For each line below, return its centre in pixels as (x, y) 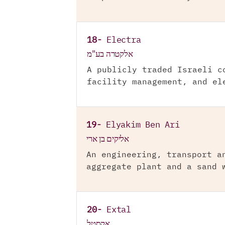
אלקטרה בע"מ (110, 54)
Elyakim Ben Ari (143, 125)
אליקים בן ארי (108, 139)
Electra (124, 40)
